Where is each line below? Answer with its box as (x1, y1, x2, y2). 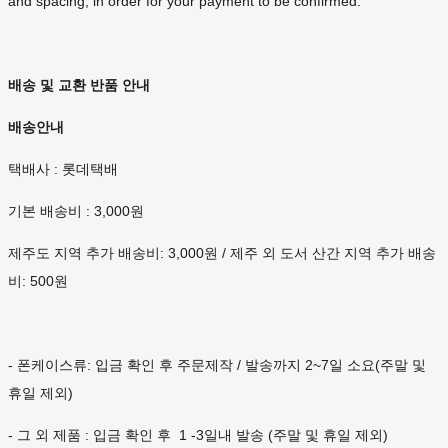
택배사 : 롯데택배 (8, 161, 118, 178)
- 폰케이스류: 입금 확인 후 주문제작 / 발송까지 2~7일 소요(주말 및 (8, 357, 426, 374)
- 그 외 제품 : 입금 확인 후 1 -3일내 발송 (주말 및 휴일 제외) (8, 427, 388, 444)
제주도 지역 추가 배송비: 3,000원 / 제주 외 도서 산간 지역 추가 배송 (8, 245, 436, 262)
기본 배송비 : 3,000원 (8, 203, 144, 220)
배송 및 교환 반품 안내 (8, 77, 150, 94)
